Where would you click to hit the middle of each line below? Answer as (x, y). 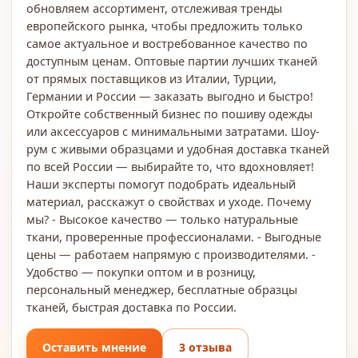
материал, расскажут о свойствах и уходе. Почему (169, 201)
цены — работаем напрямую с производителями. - (171, 254)
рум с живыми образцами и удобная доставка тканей (178, 149)
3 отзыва (205, 347)
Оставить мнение (94, 347)
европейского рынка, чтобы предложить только (165, 26)
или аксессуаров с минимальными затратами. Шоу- (173, 131)
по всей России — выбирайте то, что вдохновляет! (170, 166)
